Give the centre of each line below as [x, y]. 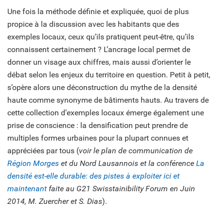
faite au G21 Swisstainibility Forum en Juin [121, 189]
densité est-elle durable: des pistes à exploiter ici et [93, 176]
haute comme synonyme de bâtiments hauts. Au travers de [108, 100]
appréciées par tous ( [43, 151]
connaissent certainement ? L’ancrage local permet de [99, 50]
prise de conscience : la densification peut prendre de [98, 126]
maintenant [27, 189]
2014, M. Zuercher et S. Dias [55, 201]
